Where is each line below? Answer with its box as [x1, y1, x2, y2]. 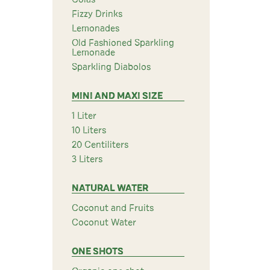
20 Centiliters [72, 140, 128, 149]
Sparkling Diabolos [72, 62, 151, 72]
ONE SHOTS [72, 246, 124, 256]
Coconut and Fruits [72, 203, 154, 213]
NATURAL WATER [72, 183, 148, 193]
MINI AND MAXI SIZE [72, 91, 163, 101]
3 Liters [72, 154, 102, 164]
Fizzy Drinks [72, 9, 122, 19]
